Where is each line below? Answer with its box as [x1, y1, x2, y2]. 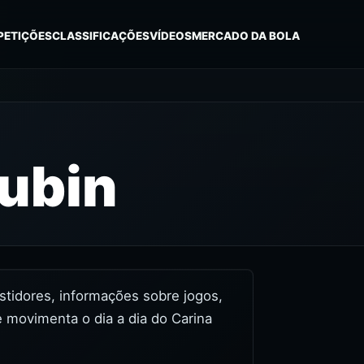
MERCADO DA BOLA [192, 28, 301, 42]
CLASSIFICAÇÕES [52, 28, 150, 42]
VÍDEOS [149, 28, 193, 42]
